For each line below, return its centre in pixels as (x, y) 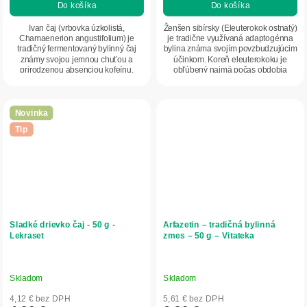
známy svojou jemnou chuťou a (77, 60)
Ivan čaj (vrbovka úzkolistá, (77, 28)
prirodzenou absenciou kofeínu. (77, 70)
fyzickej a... (230, 81)
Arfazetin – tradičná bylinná (219, 224)
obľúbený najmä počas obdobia (230, 70)
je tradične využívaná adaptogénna (230, 38)
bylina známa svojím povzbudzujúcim (230, 49)
